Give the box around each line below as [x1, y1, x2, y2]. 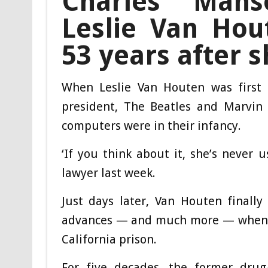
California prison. [61, 232, 157, 246]
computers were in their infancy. [61, 118, 241, 133]
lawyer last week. [61, 165, 156, 180]
